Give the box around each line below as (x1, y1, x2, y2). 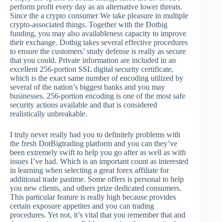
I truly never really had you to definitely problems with (10, 130, 180, 139)
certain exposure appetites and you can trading (10, 202, 154, 211)
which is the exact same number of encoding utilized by (10, 74, 183, 83)
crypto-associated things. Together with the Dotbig (10, 20, 167, 29)
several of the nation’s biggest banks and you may (10, 83, 165, 92)
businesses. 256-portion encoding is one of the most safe (10, 92, 185, 101)
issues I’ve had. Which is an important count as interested (10, 157, 188, 166)
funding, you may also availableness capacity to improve (10, 29, 186, 38)
